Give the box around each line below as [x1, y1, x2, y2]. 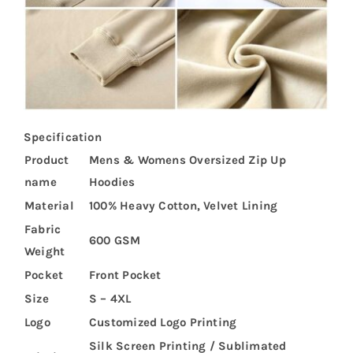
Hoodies [88, 175, 136, 190]
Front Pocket [88, 268, 162, 283]
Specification [23, 130, 102, 145]
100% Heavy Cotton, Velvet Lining [88, 199, 278, 214]
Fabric [24, 222, 61, 237]
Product [24, 153, 69, 168]
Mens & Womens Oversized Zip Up [88, 153, 286, 168]
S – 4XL [88, 292, 132, 307]
